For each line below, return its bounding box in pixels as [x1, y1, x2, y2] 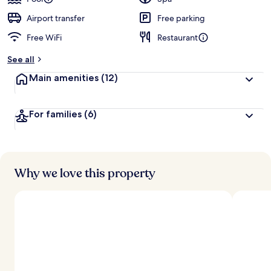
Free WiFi [27, 32, 62, 43]
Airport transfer [27, 13, 85, 24]
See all [7, 54, 34, 65]
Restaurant [157, 32, 198, 43]
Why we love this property [15, 165, 155, 181]
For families [29, 108, 82, 120]
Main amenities [29, 72, 99, 83]
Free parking [157, 13, 205, 24]
